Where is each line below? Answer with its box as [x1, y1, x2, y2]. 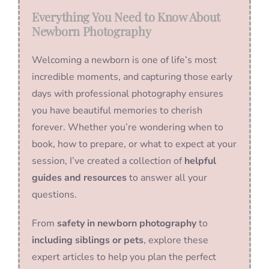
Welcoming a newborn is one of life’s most [32, 53, 217, 67]
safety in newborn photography [57, 216, 196, 230]
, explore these [144, 233, 208, 247]
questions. [32, 187, 77, 201]
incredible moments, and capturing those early [32, 70, 232, 83]
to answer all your [127, 171, 207, 184]
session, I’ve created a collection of [32, 154, 184, 168]
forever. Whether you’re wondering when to [32, 120, 223, 134]
